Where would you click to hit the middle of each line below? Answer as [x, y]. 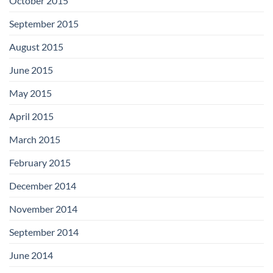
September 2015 [44, 23]
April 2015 [31, 116]
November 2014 [43, 208]
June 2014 [31, 255]
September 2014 [44, 232]
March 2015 [35, 139]
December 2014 [43, 185]
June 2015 [31, 69]
